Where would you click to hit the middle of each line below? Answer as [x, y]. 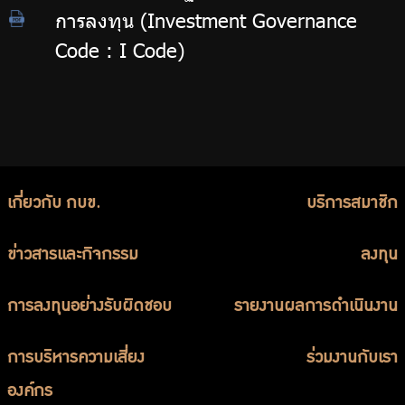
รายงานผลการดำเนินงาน [316, 308]
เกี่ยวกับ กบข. [54, 205]
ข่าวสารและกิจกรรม [73, 256]
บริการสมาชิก [352, 205]
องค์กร [30, 393]
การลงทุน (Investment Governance [207, 21]
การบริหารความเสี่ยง [76, 359]
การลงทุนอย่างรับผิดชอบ [89, 308]
